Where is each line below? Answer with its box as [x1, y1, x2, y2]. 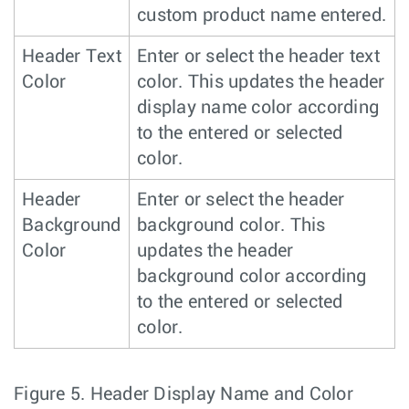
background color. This [137, 215, 326, 235]
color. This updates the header [137, 72, 385, 91]
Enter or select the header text [137, 47, 380, 66]
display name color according [137, 98, 379, 117]
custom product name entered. [137, 5, 386, 25]
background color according [137, 267, 367, 286]
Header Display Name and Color [89, 384, 353, 404]
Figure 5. [14, 384, 90, 404]
